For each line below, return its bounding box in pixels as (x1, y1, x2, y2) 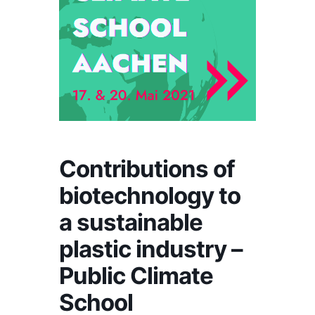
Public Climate (59, 262, 213, 290)
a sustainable (59, 208, 202, 236)
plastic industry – (59, 235, 243, 263)
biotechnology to (59, 181, 240, 210)
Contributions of (59, 155, 235, 183)
